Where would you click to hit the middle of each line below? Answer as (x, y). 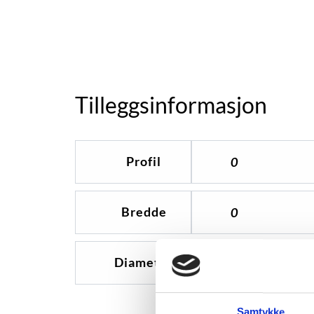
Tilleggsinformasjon (171, 104)
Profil (144, 161)
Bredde (144, 211)
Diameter (144, 262)
